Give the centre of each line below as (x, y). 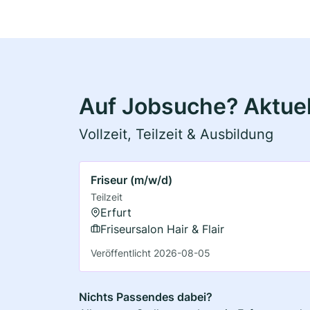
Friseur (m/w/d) (131, 180)
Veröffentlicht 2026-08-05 (151, 253)
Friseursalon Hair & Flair (162, 229)
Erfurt (116, 212)
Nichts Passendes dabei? (146, 297)
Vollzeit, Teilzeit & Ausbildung (176, 134)
